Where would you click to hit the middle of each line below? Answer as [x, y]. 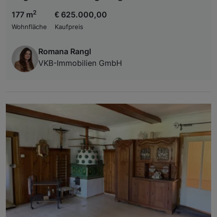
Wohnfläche [29, 27]
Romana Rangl [65, 51]
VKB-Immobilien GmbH [80, 63]
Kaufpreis [69, 27]
